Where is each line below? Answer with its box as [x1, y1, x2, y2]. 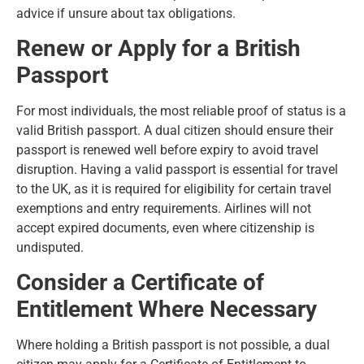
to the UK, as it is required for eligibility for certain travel [16, 181, 331, 197]
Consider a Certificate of [16, 269, 264, 297]
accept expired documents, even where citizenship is [16, 220, 314, 236]
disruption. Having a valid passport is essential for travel [16, 162, 338, 177]
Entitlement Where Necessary [16, 296, 317, 323]
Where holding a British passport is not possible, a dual [16, 337, 330, 353]
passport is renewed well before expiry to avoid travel [16, 142, 318, 158]
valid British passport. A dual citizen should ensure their [16, 123, 333, 138]
